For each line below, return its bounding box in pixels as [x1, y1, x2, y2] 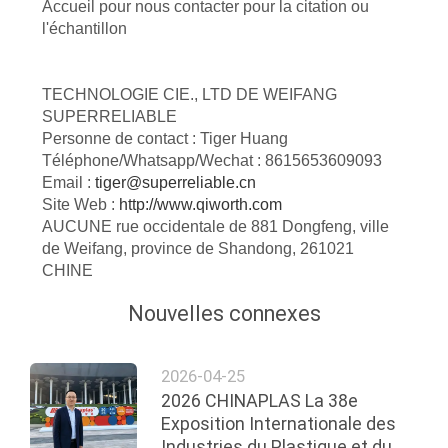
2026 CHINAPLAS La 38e [161, 390, 359, 412]
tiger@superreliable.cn [94, 174, 256, 192]
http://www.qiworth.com [118, 196, 282, 214]
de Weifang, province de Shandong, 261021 [41, 240, 354, 258]
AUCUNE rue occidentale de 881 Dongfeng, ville [41, 218, 389, 236]
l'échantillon [41, 20, 127, 38]
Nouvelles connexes [127, 301, 321, 327]
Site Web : [41, 196, 119, 214]
